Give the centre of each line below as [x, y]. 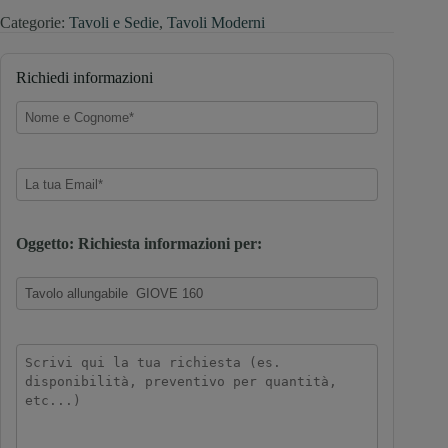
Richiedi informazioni [84, 77]
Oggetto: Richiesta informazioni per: [139, 244]
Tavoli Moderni [216, 22]
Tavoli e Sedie [114, 22]
